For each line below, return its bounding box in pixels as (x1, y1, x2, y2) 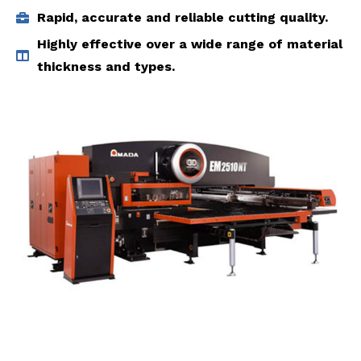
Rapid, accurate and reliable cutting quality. (37, 10, 328, 25)
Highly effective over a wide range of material (37, 36, 342, 52)
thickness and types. (37, 59, 175, 74)
